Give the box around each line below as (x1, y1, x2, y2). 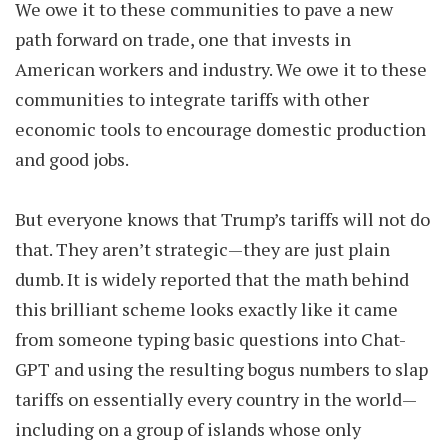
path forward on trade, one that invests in (15, 27, 351, 51)
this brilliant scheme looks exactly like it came (15, 297, 398, 321)
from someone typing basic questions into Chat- (15, 327, 406, 351)
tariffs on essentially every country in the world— (15, 387, 417, 411)
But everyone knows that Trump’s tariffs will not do (15, 207, 430, 231)
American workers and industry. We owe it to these (15, 57, 427, 81)
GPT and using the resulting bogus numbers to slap (15, 357, 428, 381)
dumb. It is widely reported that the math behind (15, 267, 409, 291)
